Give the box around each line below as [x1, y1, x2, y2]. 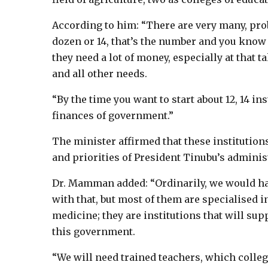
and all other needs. [52, 68, 147, 80]
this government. [52, 226, 135, 238]
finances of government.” [52, 109, 173, 122]
